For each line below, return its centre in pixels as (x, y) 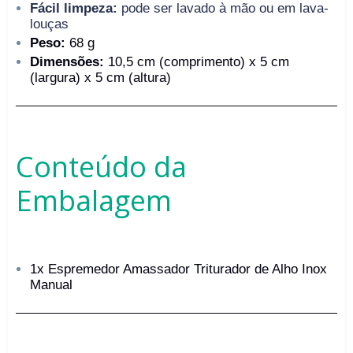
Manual (51, 285)
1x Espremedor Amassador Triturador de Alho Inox (178, 269)
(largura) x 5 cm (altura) (100, 78)
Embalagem (94, 201)
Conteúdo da (101, 167)
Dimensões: (67, 62)
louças (49, 24)
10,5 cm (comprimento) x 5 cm (197, 62)
